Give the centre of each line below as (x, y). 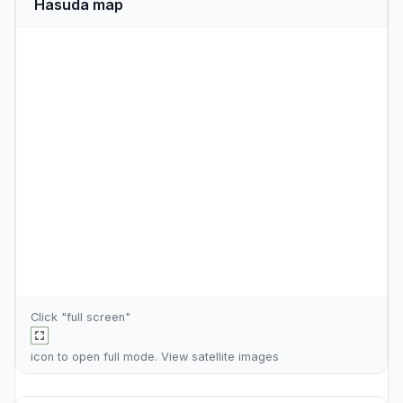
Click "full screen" (81, 317)
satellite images (235, 357)
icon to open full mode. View (111, 357)
